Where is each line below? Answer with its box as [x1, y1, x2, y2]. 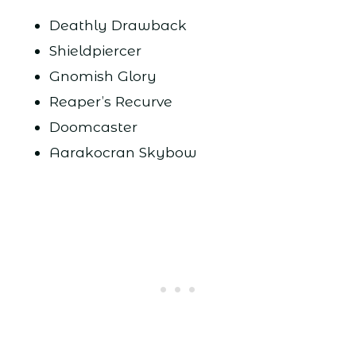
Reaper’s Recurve [48, 92, 172, 110]
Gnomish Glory [48, 67, 157, 84]
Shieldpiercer [48, 41, 141, 59]
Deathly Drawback [48, 16, 187, 33]
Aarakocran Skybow [48, 143, 197, 161]
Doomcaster [48, 118, 137, 135]
